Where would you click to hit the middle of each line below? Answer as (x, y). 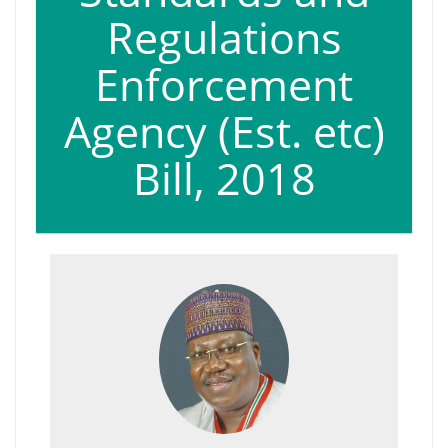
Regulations (224, 37)
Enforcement (224, 84)
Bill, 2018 (224, 178)
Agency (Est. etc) (224, 131)
